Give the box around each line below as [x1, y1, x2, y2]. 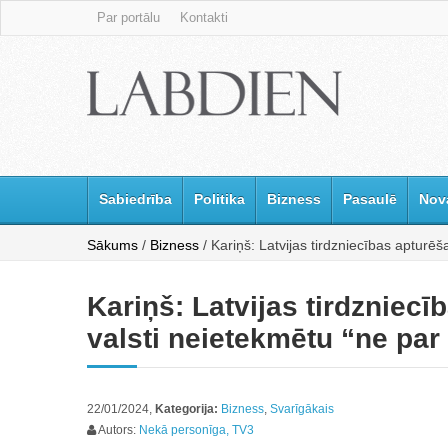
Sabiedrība [99, 191, 172, 207]
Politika [194, 191, 245, 207]
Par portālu [97, 10, 160, 25]
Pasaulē [343, 191, 397, 207]
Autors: [96, 423, 139, 437]
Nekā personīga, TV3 [139, 423, 254, 437]
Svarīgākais [270, 402, 334, 416]
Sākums [87, 237, 138, 253]
